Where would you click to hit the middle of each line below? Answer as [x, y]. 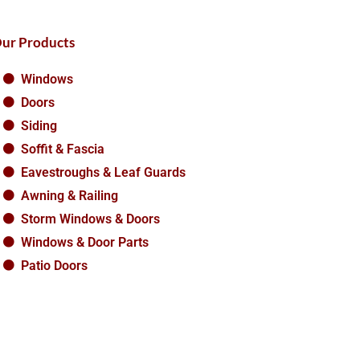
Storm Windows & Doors [91, 219]
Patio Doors [55, 265]
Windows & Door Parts [85, 242]
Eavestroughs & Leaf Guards [104, 172]
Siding [39, 125]
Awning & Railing [70, 195]
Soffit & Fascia [63, 149]
